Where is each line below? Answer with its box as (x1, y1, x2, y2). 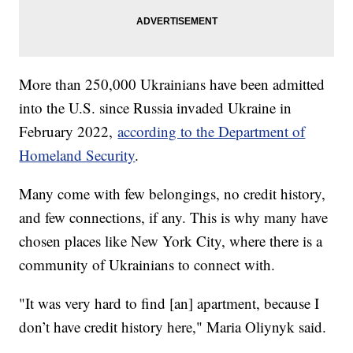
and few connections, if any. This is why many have (19, 206, 329, 227)
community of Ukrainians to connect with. (19, 254, 276, 274)
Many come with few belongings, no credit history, (19, 183, 326, 203)
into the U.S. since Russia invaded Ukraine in (19, 97, 292, 117)
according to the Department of (117, 121, 306, 141)
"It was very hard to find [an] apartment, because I (19, 292, 320, 313)
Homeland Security (19, 144, 136, 165)
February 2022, (19, 121, 118, 141)
